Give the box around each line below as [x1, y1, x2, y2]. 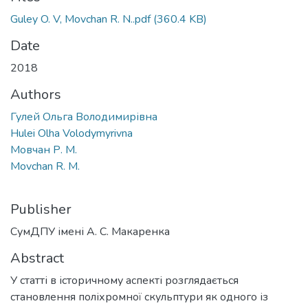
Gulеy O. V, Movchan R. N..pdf [10, 12, 151, 27]
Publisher [10, 200, 71, 219]
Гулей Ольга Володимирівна [10, 109, 157, 124]
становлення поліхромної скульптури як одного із [10, 289, 268, 305]
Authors [10, 85, 61, 104]
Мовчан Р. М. [10, 142, 77, 157]
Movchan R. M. [10, 159, 80, 174]
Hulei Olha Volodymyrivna [10, 126, 133, 141]
